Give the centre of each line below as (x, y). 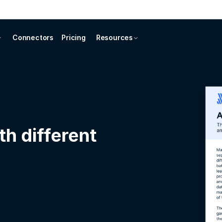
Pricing (74, 37)
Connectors (33, 37)
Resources (114, 37)
